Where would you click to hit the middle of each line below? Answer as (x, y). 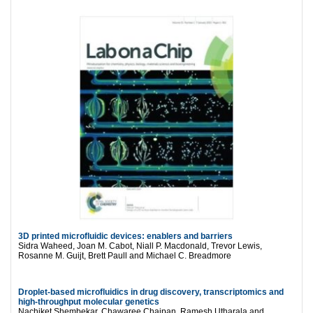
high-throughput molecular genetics (89, 301)
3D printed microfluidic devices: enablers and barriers (125, 236)
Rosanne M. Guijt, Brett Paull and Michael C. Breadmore (125, 255)
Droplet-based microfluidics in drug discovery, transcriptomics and (151, 292)
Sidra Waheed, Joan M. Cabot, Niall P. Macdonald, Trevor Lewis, (140, 246)
